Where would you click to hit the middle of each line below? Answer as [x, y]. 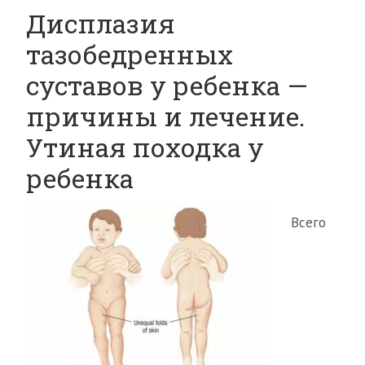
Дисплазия [100, 23]
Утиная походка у [145, 147]
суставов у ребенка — [167, 85]
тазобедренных [130, 54]
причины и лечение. [165, 116]
